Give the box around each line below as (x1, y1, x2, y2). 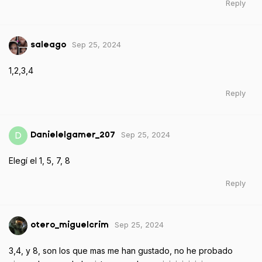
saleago (30, 40, 66, 50)
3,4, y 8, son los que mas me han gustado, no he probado (9, 245, 233, 256)
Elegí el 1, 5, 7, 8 (9, 155, 70, 166)
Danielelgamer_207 (30, 130, 115, 140)
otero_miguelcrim (30, 220, 109, 230)
